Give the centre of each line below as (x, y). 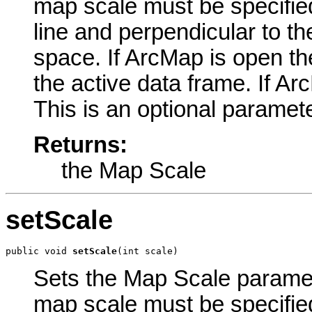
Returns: (80, 145)
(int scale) (148, 251)
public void (39, 251)
